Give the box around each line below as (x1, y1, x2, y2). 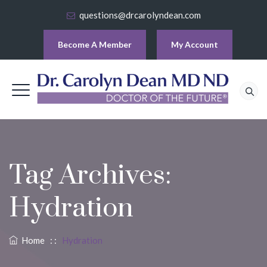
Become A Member (58, 39, 132, 49)
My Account (171, 39, 218, 49)
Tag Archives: (9, 159, 171, 193)
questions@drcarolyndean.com (79, 10, 201, 20)
